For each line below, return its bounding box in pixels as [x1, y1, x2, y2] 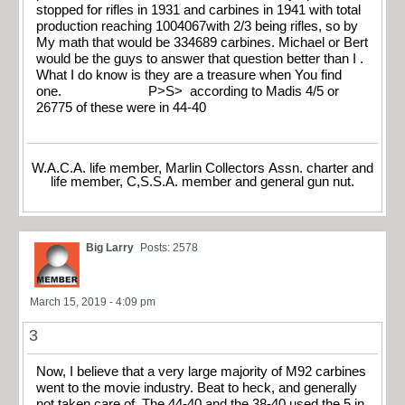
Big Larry [86, 241, 134, 255]
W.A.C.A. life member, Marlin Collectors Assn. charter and [32, 161, 373, 176]
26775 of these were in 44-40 [36, 99, 206, 115]
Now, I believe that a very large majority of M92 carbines [36, 364, 366, 380]
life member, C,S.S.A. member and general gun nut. [51, 174, 354, 190]
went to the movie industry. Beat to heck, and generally [36, 381, 357, 396]
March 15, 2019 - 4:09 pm [30, 296, 155, 309]
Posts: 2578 [140, 241, 198, 255]
